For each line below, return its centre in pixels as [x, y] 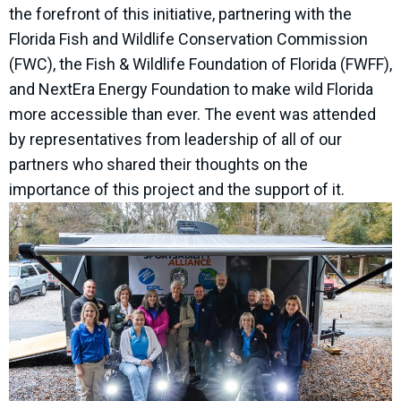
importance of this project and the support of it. [177, 189]
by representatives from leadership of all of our [175, 139]
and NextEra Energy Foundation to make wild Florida [191, 89]
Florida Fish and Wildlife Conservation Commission [188, 38]
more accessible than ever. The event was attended [192, 114]
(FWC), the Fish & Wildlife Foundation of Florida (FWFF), [200, 64]
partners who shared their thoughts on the [158, 164]
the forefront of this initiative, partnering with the [180, 13]
